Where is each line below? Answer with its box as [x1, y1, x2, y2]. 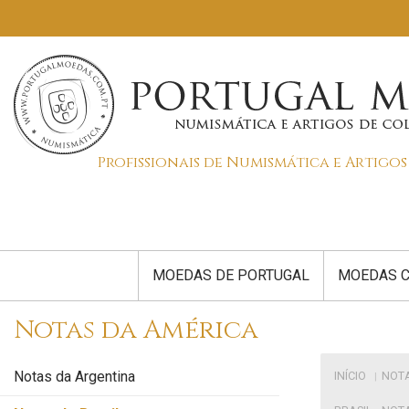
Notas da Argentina [14, 368, 135, 385]
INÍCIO [334, 369, 366, 383]
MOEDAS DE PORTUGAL [152, 267, 309, 284]
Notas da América [14, 313, 258, 347]
